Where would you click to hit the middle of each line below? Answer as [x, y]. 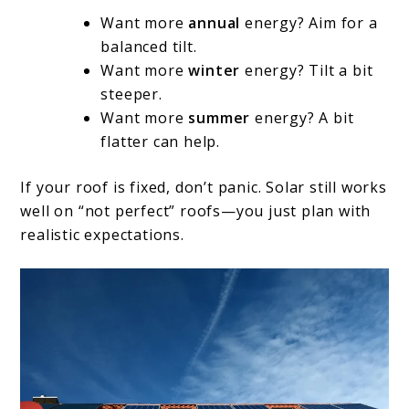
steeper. [131, 94]
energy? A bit [302, 117]
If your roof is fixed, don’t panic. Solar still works [204, 187]
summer [220, 117]
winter [215, 70]
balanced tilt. [149, 46]
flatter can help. [161, 141]
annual [215, 22]
